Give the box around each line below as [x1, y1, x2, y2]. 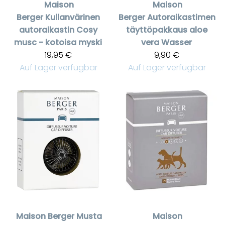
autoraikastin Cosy [19, 24, 97, 36]
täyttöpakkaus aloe [126, 24, 207, 36]
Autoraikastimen [147, 12, 215, 24]
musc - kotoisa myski [14, 37, 102, 49]
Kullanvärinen [45, 12, 100, 24]
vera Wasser [141, 37, 192, 49]
